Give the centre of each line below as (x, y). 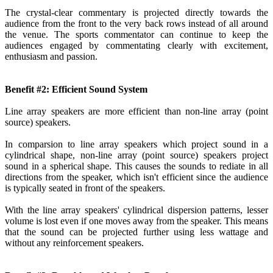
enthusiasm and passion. (52, 57)
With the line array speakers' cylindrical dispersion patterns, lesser (136, 210)
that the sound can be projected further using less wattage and (136, 232)
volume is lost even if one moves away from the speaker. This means (136, 221)
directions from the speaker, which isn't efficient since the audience (136, 177)
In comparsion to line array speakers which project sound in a (136, 144)
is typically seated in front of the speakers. (85, 188)
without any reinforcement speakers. (74, 243)
